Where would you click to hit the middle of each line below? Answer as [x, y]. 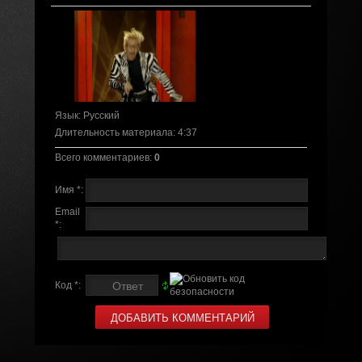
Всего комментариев [102, 157]
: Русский [99, 115]
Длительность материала [114, 132]
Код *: [67, 285]
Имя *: [69, 189]
